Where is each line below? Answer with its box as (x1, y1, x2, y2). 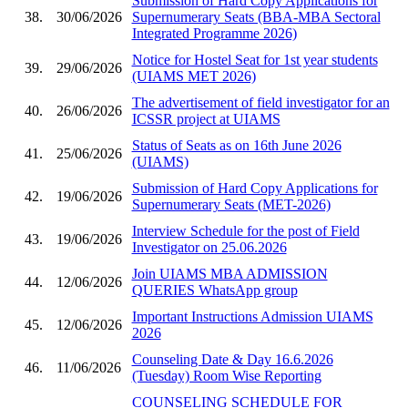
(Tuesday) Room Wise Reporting (131, 367, 321, 383)
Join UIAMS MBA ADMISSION (131, 265, 328, 281)
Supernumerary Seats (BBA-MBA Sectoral (131, 8, 381, 25)
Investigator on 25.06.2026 (131, 239, 287, 255)
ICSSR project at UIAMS (131, 110, 280, 127)
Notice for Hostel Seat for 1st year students (131, 51, 378, 67)
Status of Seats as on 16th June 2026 (131, 137, 342, 153)
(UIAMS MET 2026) (131, 67, 256, 84)
